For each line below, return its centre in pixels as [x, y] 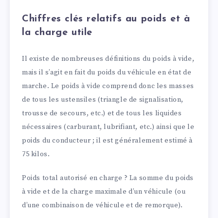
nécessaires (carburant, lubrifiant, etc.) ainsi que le [108, 127]
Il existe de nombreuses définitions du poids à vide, [108, 59]
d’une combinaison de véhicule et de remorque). [102, 205]
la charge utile [57, 33]
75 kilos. [36, 154]
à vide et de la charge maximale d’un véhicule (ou [104, 191]
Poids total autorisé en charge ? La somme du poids [108, 178]
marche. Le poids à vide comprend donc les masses [108, 86]
